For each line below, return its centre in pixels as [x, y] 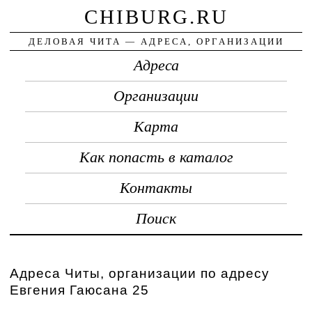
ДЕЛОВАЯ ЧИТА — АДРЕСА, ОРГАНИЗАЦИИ [156, 41]
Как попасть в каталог [156, 157]
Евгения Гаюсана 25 [80, 290]
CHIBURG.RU [156, 16]
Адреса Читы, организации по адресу [140, 273]
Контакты [156, 188]
